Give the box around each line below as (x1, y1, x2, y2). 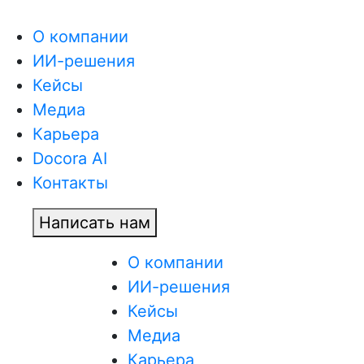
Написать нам (39, 213, 150, 232)
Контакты (32, 173, 108, 193)
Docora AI (32, 149, 107, 168)
